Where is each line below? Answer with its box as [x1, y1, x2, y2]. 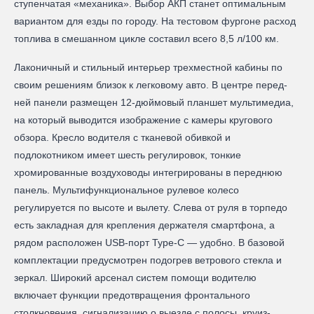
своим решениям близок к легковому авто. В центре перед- [14, 78, 287, 90]
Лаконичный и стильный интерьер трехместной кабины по [14, 61, 282, 73]
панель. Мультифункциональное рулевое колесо [14, 184, 239, 196]
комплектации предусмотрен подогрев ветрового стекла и [14, 254, 282, 266]
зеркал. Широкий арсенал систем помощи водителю [14, 271, 257, 283]
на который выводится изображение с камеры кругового [14, 114, 273, 125]
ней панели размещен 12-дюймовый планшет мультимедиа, [14, 96, 294, 108]
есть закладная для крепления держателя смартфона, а [14, 219, 275, 231]
